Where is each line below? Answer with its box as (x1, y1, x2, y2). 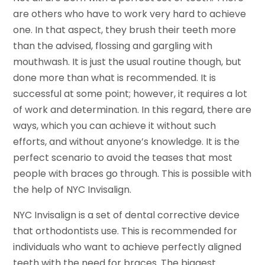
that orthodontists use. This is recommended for (13, 224, 238, 238)
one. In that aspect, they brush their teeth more (13, 23, 237, 37)
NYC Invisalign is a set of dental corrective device (13, 208, 240, 222)
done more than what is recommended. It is (13, 71, 216, 85)
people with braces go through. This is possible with (13, 167, 252, 181)
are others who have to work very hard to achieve (13, 7, 247, 21)
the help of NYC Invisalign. (13, 183, 132, 197)
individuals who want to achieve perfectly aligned (13, 240, 242, 254)
